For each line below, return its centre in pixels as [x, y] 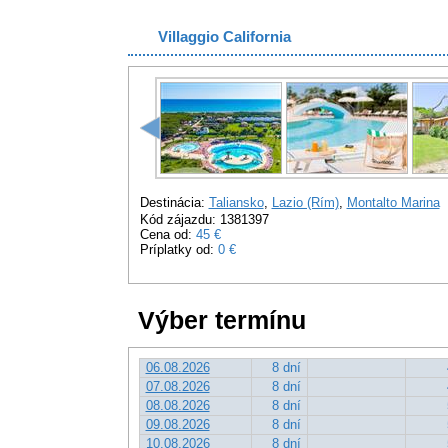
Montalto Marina [393, 202]
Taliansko [236, 202]
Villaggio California [224, 36]
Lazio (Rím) [305, 202]
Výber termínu [221, 320]
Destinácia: [174, 202]
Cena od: [167, 234]
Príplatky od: [178, 249]
